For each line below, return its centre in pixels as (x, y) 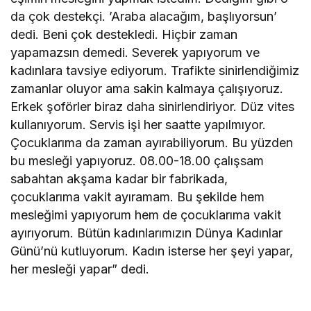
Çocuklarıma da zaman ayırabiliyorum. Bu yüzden (152, 143)
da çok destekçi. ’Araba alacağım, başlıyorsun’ (144, 17)
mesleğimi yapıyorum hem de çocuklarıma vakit (146, 215)
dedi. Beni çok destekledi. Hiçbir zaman (124, 35)
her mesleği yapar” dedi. (80, 269)
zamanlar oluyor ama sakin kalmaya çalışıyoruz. (147, 89)
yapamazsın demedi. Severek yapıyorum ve (135, 53)
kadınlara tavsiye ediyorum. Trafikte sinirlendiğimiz (155, 71)
